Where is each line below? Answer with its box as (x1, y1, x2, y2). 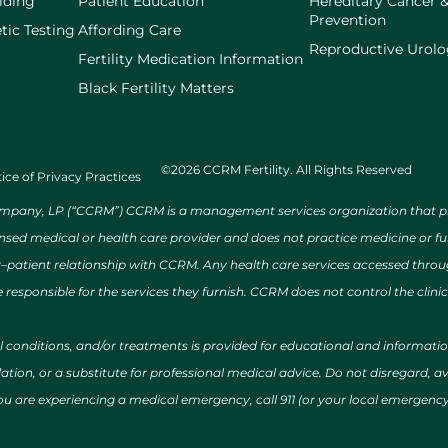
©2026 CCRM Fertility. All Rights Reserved (161, 161, 412, 177)
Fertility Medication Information (78, 49, 304, 68)
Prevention (309, 10, 387, 29)
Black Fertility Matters (78, 78, 235, 97)
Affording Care (78, 20, 182, 39)
